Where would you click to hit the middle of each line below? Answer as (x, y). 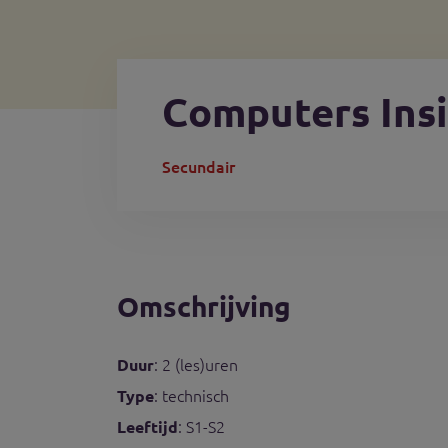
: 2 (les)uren (196, 364)
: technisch (191, 395)
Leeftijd (147, 426)
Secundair (198, 166)
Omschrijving (204, 305)
